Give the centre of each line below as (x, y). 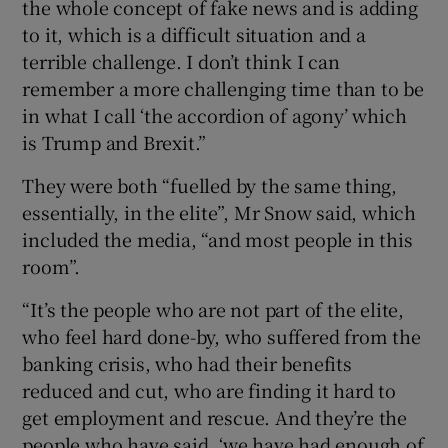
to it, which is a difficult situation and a (194, 33)
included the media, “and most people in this (217, 238)
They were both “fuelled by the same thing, (210, 184)
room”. (51, 265)
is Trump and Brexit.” (114, 141)
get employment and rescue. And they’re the (215, 416)
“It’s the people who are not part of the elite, (213, 308)
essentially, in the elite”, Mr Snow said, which (219, 211)
